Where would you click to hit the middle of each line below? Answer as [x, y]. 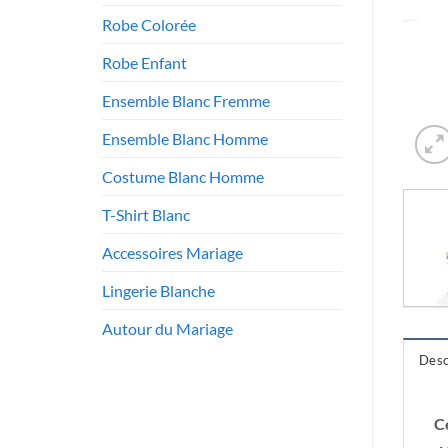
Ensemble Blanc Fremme [186, 101]
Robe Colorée [149, 25]
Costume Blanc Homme [183, 177]
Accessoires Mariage [172, 253]
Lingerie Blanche [158, 291]
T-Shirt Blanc [146, 215]
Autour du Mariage [167, 329]
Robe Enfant [144, 63]
